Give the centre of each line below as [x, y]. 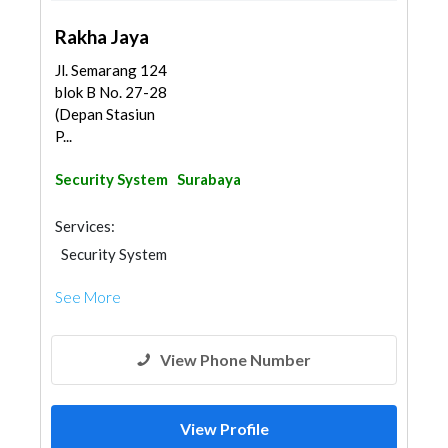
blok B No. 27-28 [111, 92]
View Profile [224, 428]
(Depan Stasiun [105, 114]
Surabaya [209, 179]
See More [88, 297]
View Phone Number [235, 359]
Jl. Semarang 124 [111, 70]
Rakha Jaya [102, 36]
